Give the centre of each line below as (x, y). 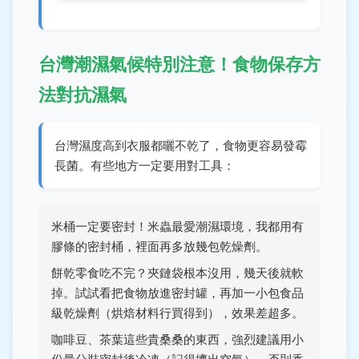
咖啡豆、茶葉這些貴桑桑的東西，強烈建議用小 (177, 339)
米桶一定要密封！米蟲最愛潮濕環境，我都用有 (177, 226)
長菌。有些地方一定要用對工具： (145, 165)
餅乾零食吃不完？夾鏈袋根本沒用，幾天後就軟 (177, 273)
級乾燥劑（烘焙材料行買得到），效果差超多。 (177, 313)
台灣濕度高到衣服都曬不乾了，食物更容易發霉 (181, 145)
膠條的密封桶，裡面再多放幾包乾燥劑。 (159, 246)
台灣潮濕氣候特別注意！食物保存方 (179, 64)
